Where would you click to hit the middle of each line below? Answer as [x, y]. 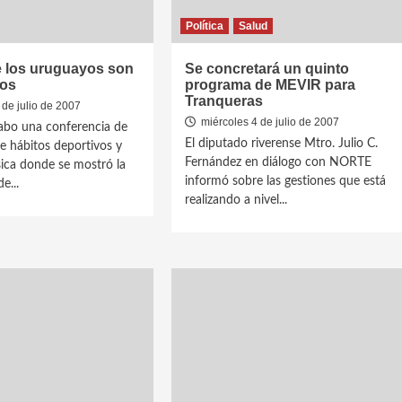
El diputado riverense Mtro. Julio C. [282, 144]
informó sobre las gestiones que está [286, 181]
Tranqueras [224, 101]
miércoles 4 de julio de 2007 [269, 122]
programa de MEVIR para [271, 85]
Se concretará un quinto [267, 69]
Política [205, 26]
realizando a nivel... [236, 200]
